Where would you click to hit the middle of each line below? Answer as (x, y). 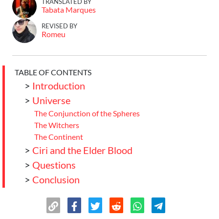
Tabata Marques (69, 10)
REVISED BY (59, 26)
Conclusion (56, 179)
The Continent (59, 137)
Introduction (59, 86)
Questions (54, 165)
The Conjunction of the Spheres (87, 113)
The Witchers (57, 125)
